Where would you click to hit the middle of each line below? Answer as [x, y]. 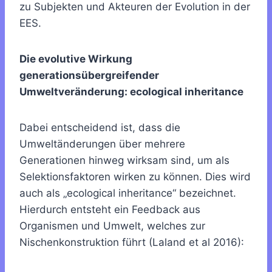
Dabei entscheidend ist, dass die [100, 127]
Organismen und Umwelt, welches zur [112, 226]
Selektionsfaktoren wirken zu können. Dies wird [135, 176]
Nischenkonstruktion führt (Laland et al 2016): [132, 242]
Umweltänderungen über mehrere [102, 144]
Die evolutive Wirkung [76, 59]
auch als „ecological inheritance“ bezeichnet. [128, 193]
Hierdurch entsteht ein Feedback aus [110, 209]
